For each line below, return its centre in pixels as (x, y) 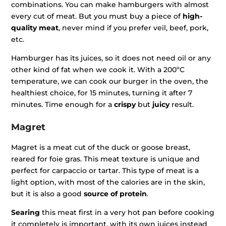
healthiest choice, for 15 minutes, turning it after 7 (102, 93)
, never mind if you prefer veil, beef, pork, (134, 28)
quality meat (35, 28)
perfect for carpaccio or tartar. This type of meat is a (105, 171)
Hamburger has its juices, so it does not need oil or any (111, 58)
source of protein (116, 194)
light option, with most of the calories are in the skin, (108, 182)
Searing (26, 213)
